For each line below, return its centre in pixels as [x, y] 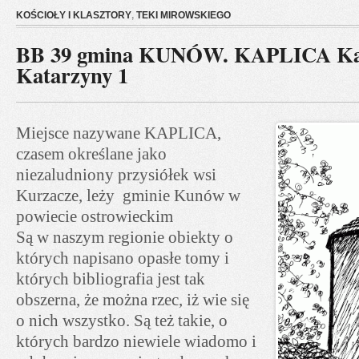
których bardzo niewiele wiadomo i [136, 341]
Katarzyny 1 [72, 75]
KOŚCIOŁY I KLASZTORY [74, 15]
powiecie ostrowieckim [95, 216]
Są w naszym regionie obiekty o [125, 237]
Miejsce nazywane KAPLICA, [119, 133]
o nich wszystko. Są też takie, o [122, 321]
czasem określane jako [91, 154]
